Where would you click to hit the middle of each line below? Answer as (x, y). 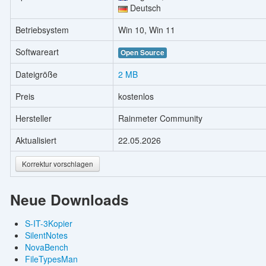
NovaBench (46, 247)
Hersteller (33, 118)
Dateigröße (36, 75)
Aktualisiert (36, 140)
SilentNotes (46, 235)
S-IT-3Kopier (48, 223)
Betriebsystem (42, 30)
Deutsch (144, 8)
